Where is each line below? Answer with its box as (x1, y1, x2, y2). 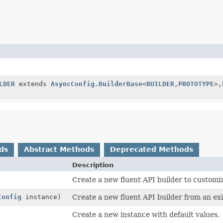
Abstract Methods (24, 145, 94, 153)
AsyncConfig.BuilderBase (50, 80, 142, 88)
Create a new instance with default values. (72, 210, 220, 219)
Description (72, 161, 114, 169)
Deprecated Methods (110, 145, 193, 153)
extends (14, 80, 51, 88)
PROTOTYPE (178, 80, 214, 88)
